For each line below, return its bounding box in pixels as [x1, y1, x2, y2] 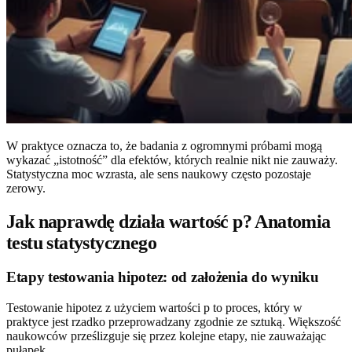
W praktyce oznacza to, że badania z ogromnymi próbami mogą [6, 138, 322, 152]
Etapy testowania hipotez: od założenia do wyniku [6, 269, 319, 286]
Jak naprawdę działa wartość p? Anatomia [6, 211, 331, 232]
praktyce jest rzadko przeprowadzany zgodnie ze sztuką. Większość [6, 315, 341, 329]
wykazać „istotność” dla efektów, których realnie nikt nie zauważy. [6, 152, 338, 167]
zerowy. [6, 181, 46, 195]
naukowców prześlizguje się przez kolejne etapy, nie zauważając [6, 329, 326, 343]
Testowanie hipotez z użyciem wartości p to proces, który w [6, 301, 302, 315]
